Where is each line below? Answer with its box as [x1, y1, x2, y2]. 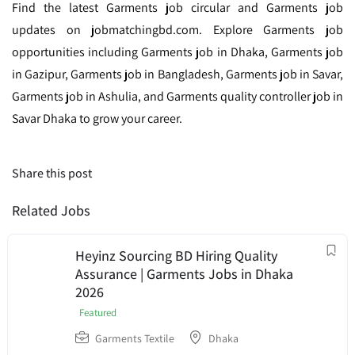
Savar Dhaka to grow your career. [12, 110, 182, 128]
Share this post [12, 165, 92, 182]
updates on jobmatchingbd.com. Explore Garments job [12, 21, 343, 39]
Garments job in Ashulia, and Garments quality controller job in [12, 88, 343, 105]
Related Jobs [12, 201, 90, 220]
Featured [79, 306, 116, 320]
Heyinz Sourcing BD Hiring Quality [75, 246, 277, 265]
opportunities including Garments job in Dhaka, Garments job [12, 44, 343, 61]
